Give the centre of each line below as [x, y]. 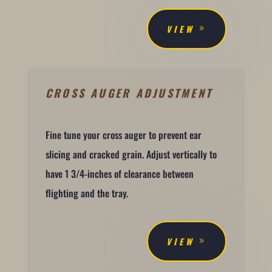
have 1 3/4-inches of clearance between [119, 173]
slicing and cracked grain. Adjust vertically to [131, 154]
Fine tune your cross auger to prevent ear [123, 134]
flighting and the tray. [88, 193]
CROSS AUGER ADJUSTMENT [129, 93]
